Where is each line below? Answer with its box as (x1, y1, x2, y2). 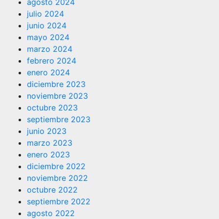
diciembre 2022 (27, 161, 86, 171)
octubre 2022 (27, 184, 78, 195)
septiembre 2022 (27, 196, 90, 206)
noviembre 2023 (27, 90, 88, 101)
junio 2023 (27, 126, 66, 136)
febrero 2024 (27, 55, 76, 66)
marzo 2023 (27, 137, 72, 148)
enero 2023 (27, 149, 70, 159)
